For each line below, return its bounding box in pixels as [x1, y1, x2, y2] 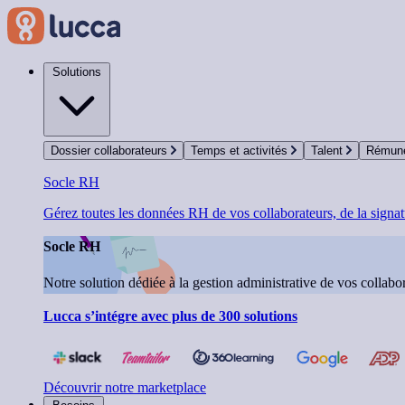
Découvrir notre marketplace [43, 380, 206, 395]
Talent [311, 144, 346, 157]
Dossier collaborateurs [51, 144, 171, 157]
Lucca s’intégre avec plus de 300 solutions [43, 308, 297, 324]
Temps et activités [191, 144, 291, 157]
